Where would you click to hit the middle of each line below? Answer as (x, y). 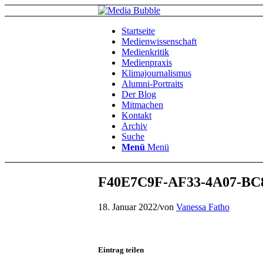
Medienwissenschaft (159, 41)
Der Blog (139, 94)
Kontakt (136, 115)
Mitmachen (142, 105)
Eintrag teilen (121, 249)
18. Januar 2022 (128, 207)
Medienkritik (145, 52)
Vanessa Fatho (203, 207)
